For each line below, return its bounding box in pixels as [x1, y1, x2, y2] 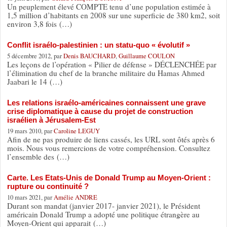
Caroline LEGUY [53, 126, 100, 135]
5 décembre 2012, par [7, 51, 63, 60]
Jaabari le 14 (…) [7, 76, 62, 87]
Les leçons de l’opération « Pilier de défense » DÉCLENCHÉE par [7, 59, 216, 69]
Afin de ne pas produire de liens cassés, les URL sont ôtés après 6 [7, 134, 215, 144]
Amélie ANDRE [53, 192, 97, 202]
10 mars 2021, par [7, 192, 54, 202]
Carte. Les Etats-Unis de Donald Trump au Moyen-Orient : [7, 173, 211, 182]
